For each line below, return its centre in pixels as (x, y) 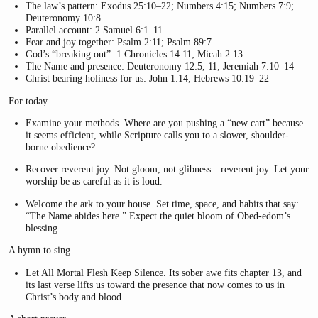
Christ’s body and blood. (75, 296)
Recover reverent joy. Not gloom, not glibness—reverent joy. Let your (168, 169)
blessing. (43, 227)
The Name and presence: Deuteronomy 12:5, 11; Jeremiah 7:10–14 (160, 66)
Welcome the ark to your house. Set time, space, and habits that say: (163, 203)
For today (28, 100)
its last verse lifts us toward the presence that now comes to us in (155, 284)
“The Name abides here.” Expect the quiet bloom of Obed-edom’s (158, 215)
